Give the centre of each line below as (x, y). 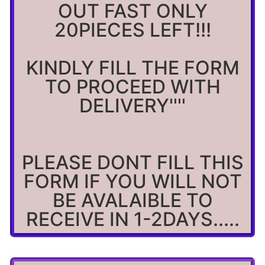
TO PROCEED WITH (132, 86)
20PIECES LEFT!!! (132, 30)
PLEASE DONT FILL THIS (132, 162)
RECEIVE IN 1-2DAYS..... (132, 219)
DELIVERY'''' (132, 105)
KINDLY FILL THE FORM (132, 67)
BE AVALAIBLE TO (132, 200)
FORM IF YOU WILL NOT (132, 181)
